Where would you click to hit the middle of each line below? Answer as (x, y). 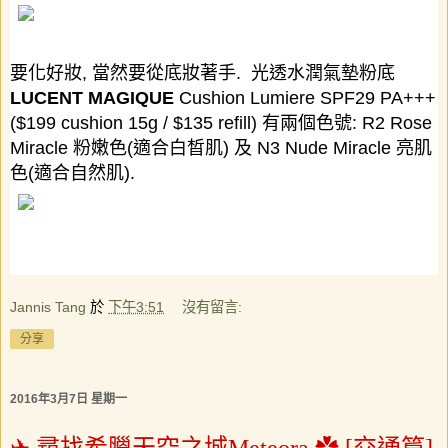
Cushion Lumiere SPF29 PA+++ (307, 97)
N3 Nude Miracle (324, 147)
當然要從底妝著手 (164, 72)
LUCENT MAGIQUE (92, 97)
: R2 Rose (392, 122)
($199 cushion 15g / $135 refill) (136, 122)
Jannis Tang (48, 307)
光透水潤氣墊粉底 (323, 72)
